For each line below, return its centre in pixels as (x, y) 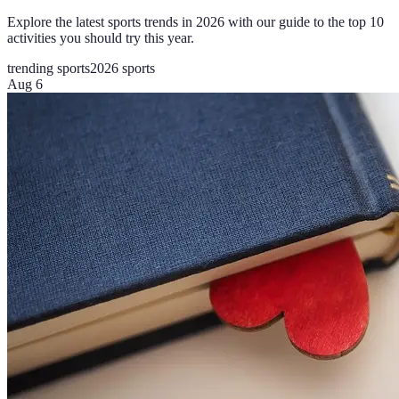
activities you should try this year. (101, 37)
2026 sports (122, 68)
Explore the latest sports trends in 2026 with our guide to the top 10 (195, 21)
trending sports (49, 68)
